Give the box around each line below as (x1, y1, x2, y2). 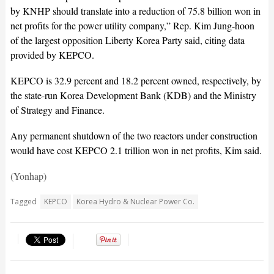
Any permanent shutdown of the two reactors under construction (10, 128, 257, 142)
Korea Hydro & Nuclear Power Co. (76, 196, 194, 207)
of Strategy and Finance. (10, 103, 105, 116)
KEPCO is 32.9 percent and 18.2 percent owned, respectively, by (10, 73, 261, 87)
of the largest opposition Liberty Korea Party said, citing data (10, 33, 245, 46)
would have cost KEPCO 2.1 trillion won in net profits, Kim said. (10, 143, 262, 157)
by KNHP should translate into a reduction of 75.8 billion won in (10, 4, 261, 17)
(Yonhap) (10, 169, 46, 182)
